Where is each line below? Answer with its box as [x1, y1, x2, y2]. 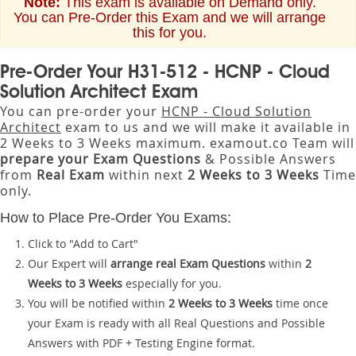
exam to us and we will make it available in [61, 118, 350, 136]
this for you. [133, 25, 207, 41]
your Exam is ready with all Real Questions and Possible [28, 315, 325, 331]
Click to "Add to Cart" [28, 236, 138, 251]
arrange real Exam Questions [110, 256, 265, 271]
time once [273, 296, 328, 311]
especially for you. [122, 276, 222, 291]
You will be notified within [28, 296, 168, 311]
